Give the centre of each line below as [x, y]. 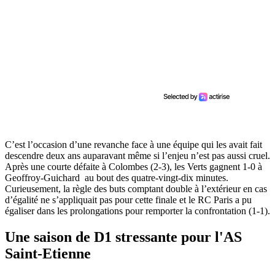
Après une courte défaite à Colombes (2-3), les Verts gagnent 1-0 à [134, 166]
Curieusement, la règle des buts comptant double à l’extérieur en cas [136, 188]
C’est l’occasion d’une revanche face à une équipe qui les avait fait [134, 144]
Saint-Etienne [48, 253]
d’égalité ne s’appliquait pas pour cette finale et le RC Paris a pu [128, 199]
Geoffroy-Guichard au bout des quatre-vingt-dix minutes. [117, 177]
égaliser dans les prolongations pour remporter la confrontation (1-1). [137, 211]
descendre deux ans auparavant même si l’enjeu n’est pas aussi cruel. [137, 155]
